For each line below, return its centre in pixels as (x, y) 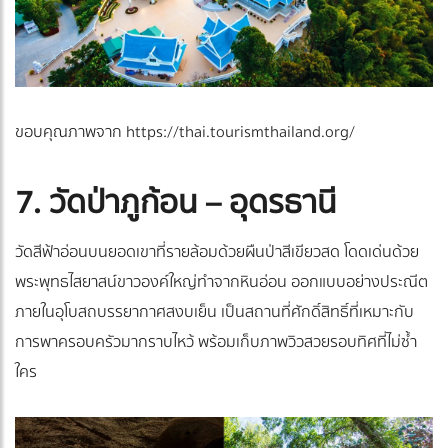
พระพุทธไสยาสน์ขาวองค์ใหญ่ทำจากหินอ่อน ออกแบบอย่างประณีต (221, 281)
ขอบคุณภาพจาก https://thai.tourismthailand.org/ (185, 131)
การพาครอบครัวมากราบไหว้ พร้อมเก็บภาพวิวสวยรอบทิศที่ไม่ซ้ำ (216, 341)
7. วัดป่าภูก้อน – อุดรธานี (175, 202)
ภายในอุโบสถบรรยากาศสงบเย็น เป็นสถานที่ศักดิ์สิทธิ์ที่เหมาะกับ (214, 311)
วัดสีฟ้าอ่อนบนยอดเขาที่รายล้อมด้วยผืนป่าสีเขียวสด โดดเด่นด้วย (217, 251)
